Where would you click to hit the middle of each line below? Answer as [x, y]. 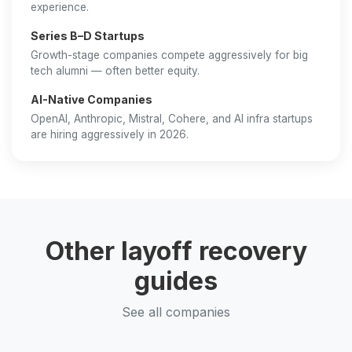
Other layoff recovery [176, 251]
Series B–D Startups [88, 36]
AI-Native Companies [92, 99]
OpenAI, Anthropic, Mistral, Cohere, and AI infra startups [172, 119]
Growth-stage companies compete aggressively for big [169, 55]
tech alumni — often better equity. [115, 71]
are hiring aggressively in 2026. [110, 134]
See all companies [176, 312]
